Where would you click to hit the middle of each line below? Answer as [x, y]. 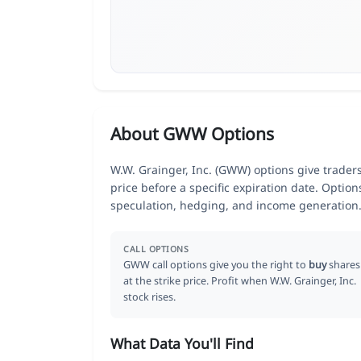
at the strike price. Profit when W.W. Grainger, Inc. [240, 280]
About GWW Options [192, 133]
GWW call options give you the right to [216, 264]
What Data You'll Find [182, 343]
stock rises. [149, 297]
